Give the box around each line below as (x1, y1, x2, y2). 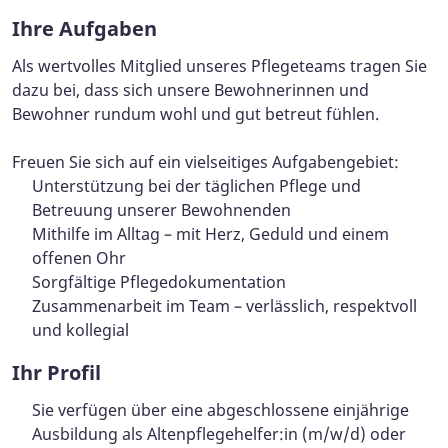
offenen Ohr (32, 247, 126, 270)
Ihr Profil (12, 359, 101, 387)
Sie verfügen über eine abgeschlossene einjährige (32, 399, 409, 422)
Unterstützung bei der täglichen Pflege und (32, 175, 361, 198)
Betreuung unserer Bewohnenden (32, 199, 291, 222)
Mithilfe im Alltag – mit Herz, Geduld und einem (32, 223, 389, 246)
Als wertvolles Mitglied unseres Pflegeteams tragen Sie (12, 55, 427, 78)
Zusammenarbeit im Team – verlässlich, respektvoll (32, 295, 417, 318)
